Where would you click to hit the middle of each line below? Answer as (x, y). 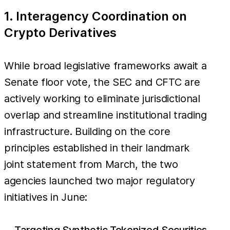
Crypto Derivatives (60, 32)
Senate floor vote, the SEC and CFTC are (102, 82)
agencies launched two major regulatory (100, 180)
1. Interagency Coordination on (95, 16)
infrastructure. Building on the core (87, 131)
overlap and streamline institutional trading (106, 115)
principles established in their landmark (97, 148)
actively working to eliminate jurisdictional (102, 98)
